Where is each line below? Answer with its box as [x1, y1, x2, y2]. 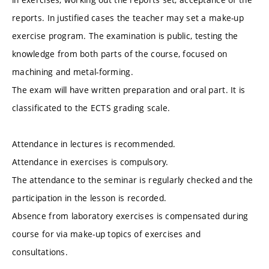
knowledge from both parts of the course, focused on [12, 47, 228, 59]
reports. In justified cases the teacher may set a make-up [12, 11, 244, 23]
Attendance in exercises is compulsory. [12, 156, 169, 168]
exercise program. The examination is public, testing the [12, 29, 238, 41]
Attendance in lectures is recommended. [12, 138, 176, 150]
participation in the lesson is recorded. [12, 192, 167, 204]
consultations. [12, 246, 68, 258]
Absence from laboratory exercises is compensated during [12, 210, 249, 222]
